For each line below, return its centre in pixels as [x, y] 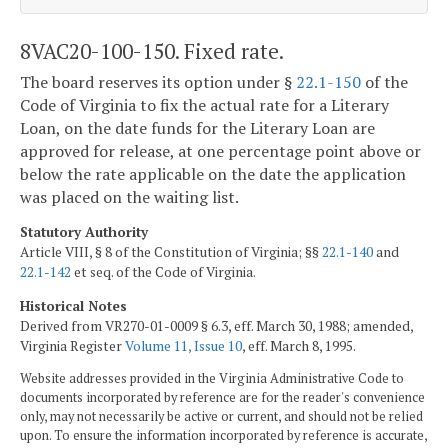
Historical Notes [73, 305]
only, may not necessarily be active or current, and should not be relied [221, 417]
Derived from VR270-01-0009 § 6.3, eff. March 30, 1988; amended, [216, 325]
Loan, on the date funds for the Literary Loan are [197, 128]
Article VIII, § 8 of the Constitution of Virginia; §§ [171, 251]
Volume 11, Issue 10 [183, 345]
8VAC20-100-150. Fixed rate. [152, 50]
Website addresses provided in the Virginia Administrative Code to [212, 379]
